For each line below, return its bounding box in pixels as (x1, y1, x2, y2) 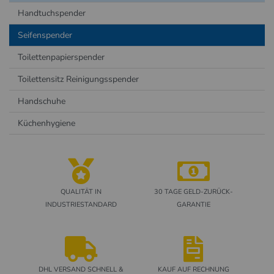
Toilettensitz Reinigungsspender (18, 73, 139, 86)
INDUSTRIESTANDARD (45, 199, 117, 209)
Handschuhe (18, 95, 66, 108)
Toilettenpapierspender (18, 51, 105, 64)
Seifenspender (18, 29, 73, 41)
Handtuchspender (18, 7, 86, 19)
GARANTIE (176, 199, 210, 209)
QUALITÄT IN (60, 187, 102, 196)
